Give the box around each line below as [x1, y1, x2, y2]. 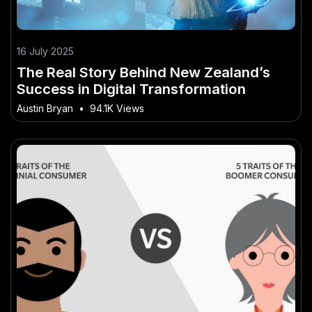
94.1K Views [90, 102, 144, 115]
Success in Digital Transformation [17, 80, 246, 98]
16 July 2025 [17, 45, 74, 58]
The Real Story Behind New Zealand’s [17, 63, 270, 81]
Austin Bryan [17, 102, 73, 115]
